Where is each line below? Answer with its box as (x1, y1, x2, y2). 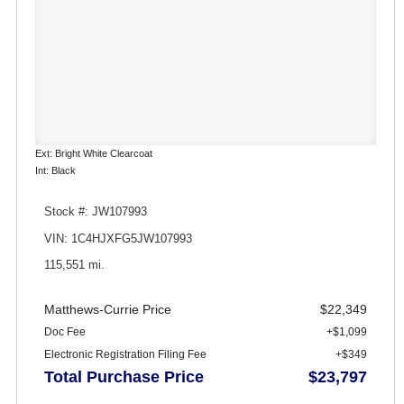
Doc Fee (44, 326, 86, 339)
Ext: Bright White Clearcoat (35, 148, 152, 160)
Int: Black (35, 165, 76, 177)
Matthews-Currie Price (44, 302, 171, 317)
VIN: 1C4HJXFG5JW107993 (44, 232, 192, 245)
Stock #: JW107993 (44, 206, 147, 219)
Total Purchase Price (44, 368, 204, 387)
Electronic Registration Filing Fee (44, 348, 207, 362)
